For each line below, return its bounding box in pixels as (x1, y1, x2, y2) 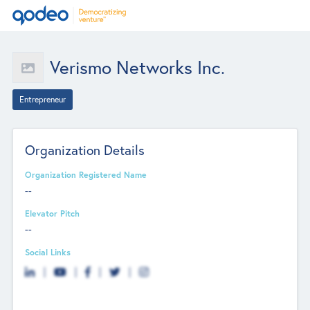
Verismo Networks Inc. (49, 55, 225, 79)
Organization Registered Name (25, 168, 147, 180)
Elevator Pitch (25, 207, 80, 219)
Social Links (25, 246, 71, 258)
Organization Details (25, 140, 145, 158)
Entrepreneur (19, 93, 66, 105)
